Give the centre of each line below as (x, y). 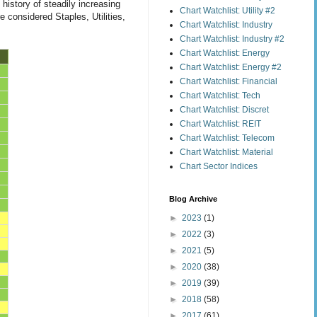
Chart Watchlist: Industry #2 (232, 39)
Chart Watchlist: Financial (229, 81)
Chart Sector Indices (219, 166)
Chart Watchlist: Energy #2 (231, 67)
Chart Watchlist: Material (226, 152)
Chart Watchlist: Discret (224, 109)
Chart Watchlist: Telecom (227, 138)
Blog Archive (193, 198)
